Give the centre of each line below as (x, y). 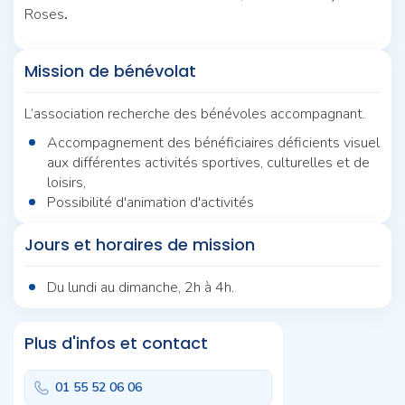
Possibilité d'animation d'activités (151, 202)
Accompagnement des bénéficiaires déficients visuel (213, 142)
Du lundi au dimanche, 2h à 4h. (141, 287)
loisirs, (66, 182)
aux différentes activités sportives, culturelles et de (208, 162)
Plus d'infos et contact (116, 343)
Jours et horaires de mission (140, 244)
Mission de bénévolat (110, 71)
